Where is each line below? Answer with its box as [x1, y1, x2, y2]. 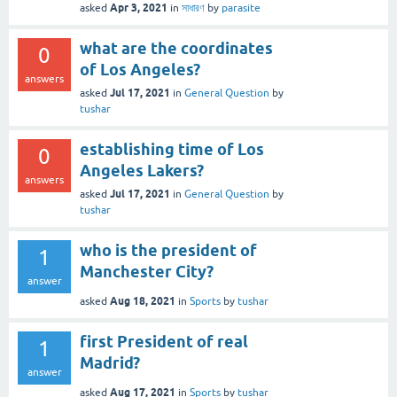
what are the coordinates [80, 39, 273, 58]
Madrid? [80, 354, 140, 373]
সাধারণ [182, 2, 205, 15]
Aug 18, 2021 [110, 294, 175, 308]
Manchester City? [80, 262, 214, 282]
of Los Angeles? [80, 60, 200, 80]
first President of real [80, 332, 248, 352]
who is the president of [80, 241, 257, 261]
